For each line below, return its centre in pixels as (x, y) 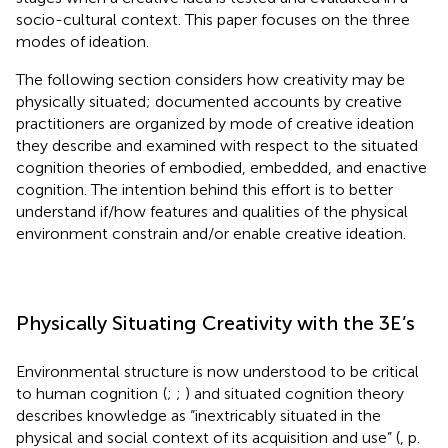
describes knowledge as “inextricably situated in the (198, 415)
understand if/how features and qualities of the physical (212, 211)
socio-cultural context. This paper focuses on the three (213, 19)
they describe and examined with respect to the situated (217, 145)
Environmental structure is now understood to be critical (217, 371)
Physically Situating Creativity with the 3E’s (215, 322)
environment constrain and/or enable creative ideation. (211, 233)
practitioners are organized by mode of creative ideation (215, 123)
